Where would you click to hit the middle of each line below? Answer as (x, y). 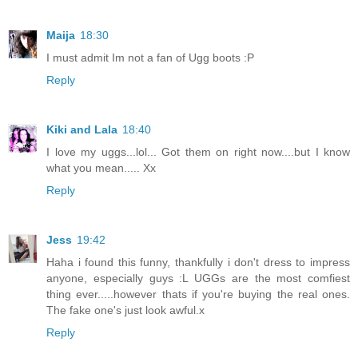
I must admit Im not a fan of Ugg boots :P (150, 58)
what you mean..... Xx (101, 168)
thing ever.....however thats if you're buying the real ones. (198, 294)
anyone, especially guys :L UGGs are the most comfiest (198, 278)
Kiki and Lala (82, 129)
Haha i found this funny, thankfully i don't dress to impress (198, 262)
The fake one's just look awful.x (125, 310)
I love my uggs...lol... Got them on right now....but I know (198, 152)
